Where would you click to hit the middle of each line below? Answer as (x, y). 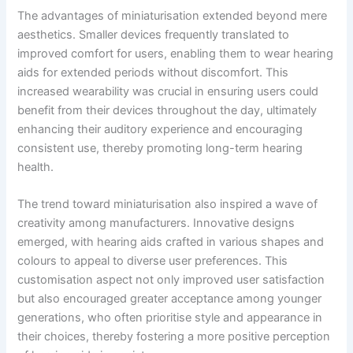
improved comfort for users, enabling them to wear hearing (176, 53)
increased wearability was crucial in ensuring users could (168, 91)
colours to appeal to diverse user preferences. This (153, 261)
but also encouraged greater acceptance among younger (170, 299)
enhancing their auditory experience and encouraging (160, 129)
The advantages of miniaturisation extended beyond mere (173, 15)
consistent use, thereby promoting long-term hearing (160, 148)
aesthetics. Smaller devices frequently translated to (154, 34)
